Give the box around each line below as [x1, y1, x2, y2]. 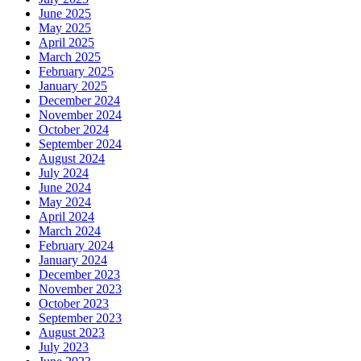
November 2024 [39, 107, 122, 122]
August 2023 [39, 325, 105, 339]
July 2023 [39, 339, 89, 354]
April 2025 [39, 35, 94, 49]
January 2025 [39, 78, 107, 93]
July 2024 [39, 165, 89, 180]
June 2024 [39, 180, 91, 194]
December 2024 [39, 93, 120, 107]
